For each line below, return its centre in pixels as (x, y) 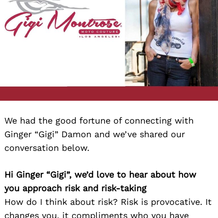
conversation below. (47, 147)
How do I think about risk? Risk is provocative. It (108, 201)
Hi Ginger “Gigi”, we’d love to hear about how (100, 174)
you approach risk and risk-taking (75, 188)
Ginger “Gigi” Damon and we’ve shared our (95, 134)
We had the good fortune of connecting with (99, 120)
